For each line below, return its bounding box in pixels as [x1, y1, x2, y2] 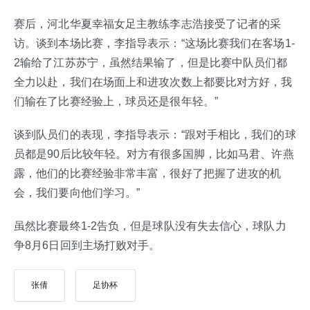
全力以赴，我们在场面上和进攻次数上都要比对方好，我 [14, 76, 293, 88]
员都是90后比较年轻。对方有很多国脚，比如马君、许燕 [14, 148, 294, 160]
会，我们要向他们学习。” [14, 187, 140, 199]
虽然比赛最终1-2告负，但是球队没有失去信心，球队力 [14, 220, 286, 232]
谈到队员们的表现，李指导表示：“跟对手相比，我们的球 [14, 129, 296, 140]
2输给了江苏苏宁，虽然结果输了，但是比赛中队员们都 [14, 57, 288, 69]
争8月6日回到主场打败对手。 [14, 239, 161, 251]
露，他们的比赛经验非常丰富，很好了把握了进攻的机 [14, 167, 282, 179]
